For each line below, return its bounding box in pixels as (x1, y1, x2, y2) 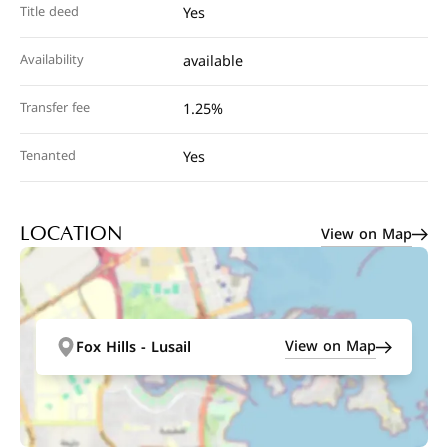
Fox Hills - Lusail (76, 333, 191, 361)
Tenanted (20, 144, 76, 168)
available (183, 48, 244, 75)
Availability (20, 48, 84, 72)
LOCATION (20, 223, 123, 245)
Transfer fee (20, 96, 90, 120)
